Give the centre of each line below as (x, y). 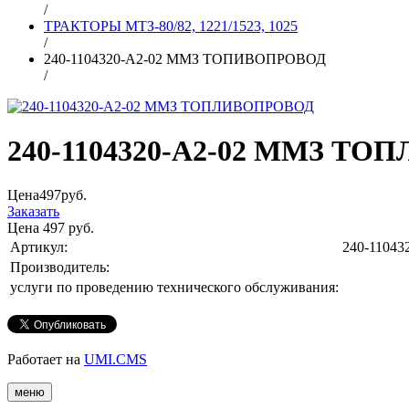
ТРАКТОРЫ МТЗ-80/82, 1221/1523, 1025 (171, 26)
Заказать (33, 212)
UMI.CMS (115, 360)
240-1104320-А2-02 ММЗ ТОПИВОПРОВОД (185, 58)
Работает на (46, 360)
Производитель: (60, 267)
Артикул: (39, 247)
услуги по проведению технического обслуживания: (174, 288)
